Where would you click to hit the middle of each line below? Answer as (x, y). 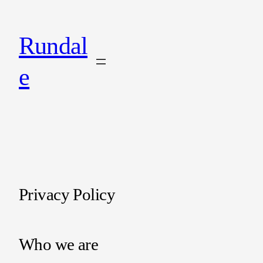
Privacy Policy (67, 195)
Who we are (59, 245)
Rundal (53, 45)
